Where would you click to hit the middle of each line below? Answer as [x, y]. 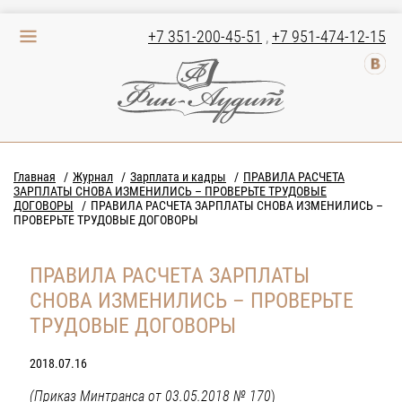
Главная [35, 177]
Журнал [93, 177]
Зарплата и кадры [178, 177]
